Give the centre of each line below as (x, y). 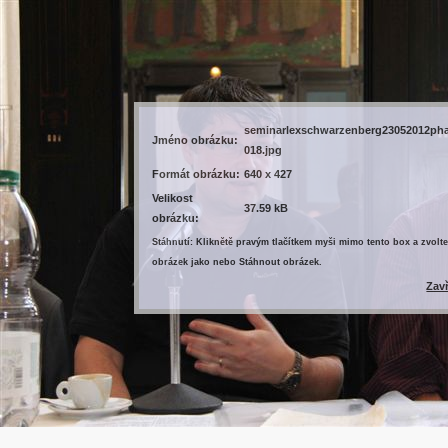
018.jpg (263, 150)
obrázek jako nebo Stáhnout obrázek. (237, 262)
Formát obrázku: (196, 174)
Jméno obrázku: (195, 140)
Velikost (173, 198)
